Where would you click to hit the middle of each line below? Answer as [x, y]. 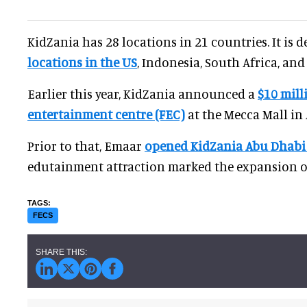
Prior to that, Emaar [86, 146]
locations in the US [82, 62]
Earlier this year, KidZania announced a [143, 94]
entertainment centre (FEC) [106, 114]
